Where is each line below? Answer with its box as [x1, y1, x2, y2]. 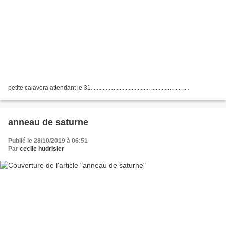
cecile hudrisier [20, 145, 64, 153]
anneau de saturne [8, 117, 88, 128]
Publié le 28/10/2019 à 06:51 [8, 137, 88, 145]
